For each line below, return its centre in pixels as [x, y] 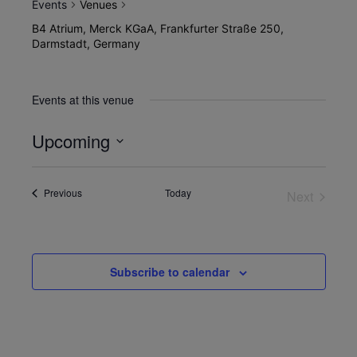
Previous [63, 193]
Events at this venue [82, 100]
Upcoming [71, 141]
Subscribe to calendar [170, 272]
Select [49, 163]
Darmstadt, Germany [86, 44]
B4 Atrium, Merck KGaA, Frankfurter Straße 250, [157, 29]
